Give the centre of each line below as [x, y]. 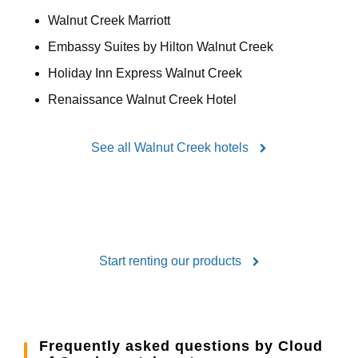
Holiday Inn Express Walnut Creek [145, 73]
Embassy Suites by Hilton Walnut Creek [161, 46]
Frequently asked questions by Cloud [181, 346]
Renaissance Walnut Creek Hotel [142, 99]
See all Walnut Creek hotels [171, 147]
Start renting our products [171, 261]
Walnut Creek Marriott [109, 20]
